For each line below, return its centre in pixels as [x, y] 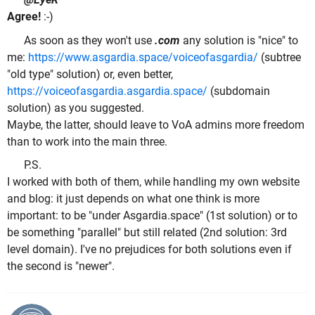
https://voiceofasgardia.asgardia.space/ [107, 91]
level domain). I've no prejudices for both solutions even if [149, 250]
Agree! [24, 17]
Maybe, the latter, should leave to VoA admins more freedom [156, 124]
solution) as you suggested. [76, 108]
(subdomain [239, 91]
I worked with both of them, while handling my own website [153, 182]
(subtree [279, 57]
